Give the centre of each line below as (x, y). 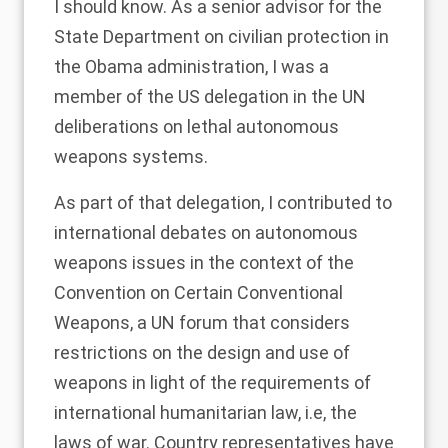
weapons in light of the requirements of (212, 383)
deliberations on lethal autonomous (196, 127)
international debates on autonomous (206, 233)
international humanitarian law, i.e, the (205, 413)
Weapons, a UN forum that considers (202, 323)
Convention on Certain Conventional (198, 293)
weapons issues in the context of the (204, 263)
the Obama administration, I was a (191, 67)
